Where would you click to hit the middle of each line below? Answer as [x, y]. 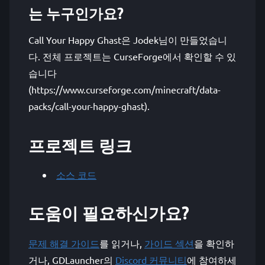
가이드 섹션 [169, 243]
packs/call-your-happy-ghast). [89, 106]
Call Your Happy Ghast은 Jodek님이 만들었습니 [128, 40]
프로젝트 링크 [80, 145]
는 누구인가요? [76, 13]
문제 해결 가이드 [64, 243]
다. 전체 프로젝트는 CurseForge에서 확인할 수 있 [132, 56]
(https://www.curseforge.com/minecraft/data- [125, 89]
